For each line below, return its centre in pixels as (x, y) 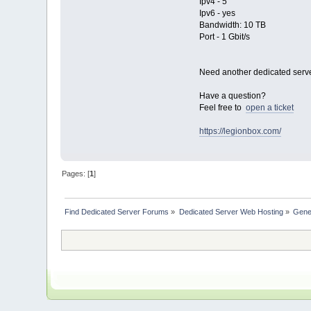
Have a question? (232, 96)
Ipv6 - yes (217, 14)
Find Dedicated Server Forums (117, 212)
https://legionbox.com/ (240, 132)
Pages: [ (76, 174)
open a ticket (269, 108)
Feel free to (222, 108)
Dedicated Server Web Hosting (231, 212)
